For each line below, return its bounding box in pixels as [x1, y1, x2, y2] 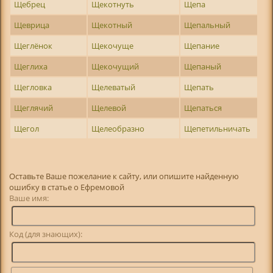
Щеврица [14, 19, 50, 30]
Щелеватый [91, 81, 136, 93]
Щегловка [14, 81, 52, 93]
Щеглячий [14, 102, 54, 113]
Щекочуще [91, 40, 134, 51]
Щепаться [184, 102, 222, 113]
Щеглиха [14, 60, 48, 72]
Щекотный [91, 19, 133, 30]
